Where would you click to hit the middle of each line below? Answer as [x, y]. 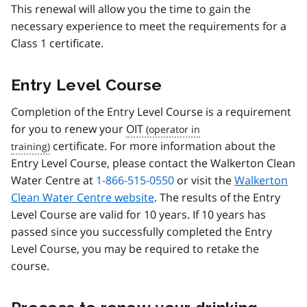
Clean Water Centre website [83, 197]
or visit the [204, 180]
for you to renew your [69, 128]
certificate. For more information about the [163, 146]
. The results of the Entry [217, 197]
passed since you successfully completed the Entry [142, 231]
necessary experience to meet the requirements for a [149, 26]
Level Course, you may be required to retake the [135, 248]
